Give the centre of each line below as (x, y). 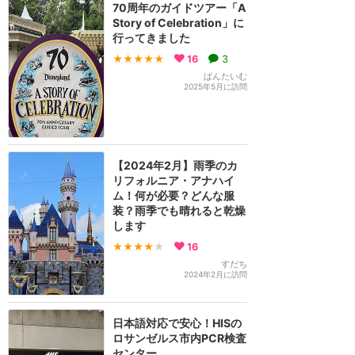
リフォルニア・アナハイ (174, 180)
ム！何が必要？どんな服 (174, 195)
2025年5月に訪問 (216, 86)
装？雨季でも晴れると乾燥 (179, 210)
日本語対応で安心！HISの (177, 323)
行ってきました (151, 38)
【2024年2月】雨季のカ (175, 165)
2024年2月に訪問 (216, 274)
